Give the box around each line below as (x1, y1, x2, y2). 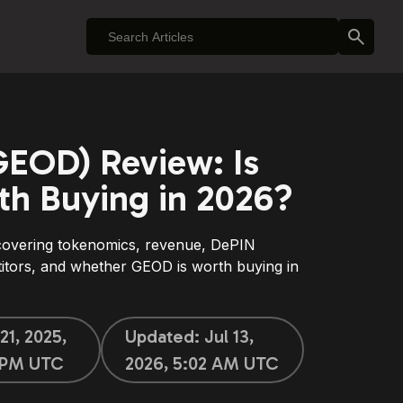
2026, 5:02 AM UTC (124, 353, 279, 374)
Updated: (124, 326, 204, 347)
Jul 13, (203, 326, 254, 347)
